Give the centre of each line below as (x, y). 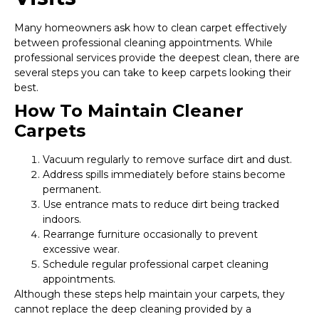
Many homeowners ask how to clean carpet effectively (151, 28)
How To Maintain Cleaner (129, 111)
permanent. (72, 190)
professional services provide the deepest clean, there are (157, 58)
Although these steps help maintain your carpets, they (150, 294)
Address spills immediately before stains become (164, 175)
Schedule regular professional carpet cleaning (156, 265)
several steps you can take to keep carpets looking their (153, 73)
